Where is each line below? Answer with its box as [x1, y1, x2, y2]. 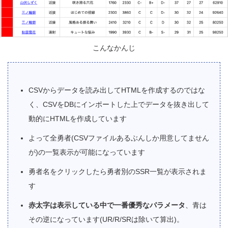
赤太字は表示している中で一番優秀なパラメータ [28, 201, 185, 209]
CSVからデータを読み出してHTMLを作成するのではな [28, 86, 205, 94]
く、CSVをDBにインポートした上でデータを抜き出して [28, 100, 209, 108]
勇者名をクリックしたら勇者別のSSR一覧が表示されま [28, 167, 207, 176]
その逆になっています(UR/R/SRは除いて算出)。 [28, 215, 184, 223]
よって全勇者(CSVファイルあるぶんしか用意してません [28, 134, 209, 142]
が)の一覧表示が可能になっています [28, 148, 145, 156]
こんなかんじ [93, 44, 135, 52]
